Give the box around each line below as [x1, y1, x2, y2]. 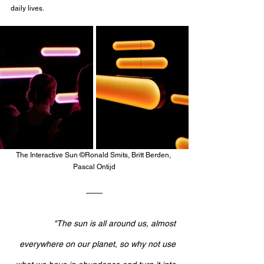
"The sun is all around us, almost [54, 219, 178, 229]
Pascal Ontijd [73, 163, 115, 171]
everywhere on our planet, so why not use [19, 239, 178, 249]
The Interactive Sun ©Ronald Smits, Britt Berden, [16, 151, 173, 160]
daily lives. [11, 4, 45, 12]
